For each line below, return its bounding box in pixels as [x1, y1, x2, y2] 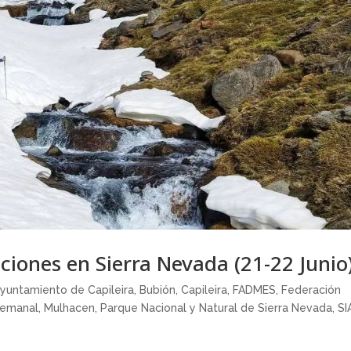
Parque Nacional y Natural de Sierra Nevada [100, 302, 333, 315]
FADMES [233, 284, 277, 297]
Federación [281, 284, 342, 297]
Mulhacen [44, 302, 96, 315]
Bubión [139, 284, 176, 297]
